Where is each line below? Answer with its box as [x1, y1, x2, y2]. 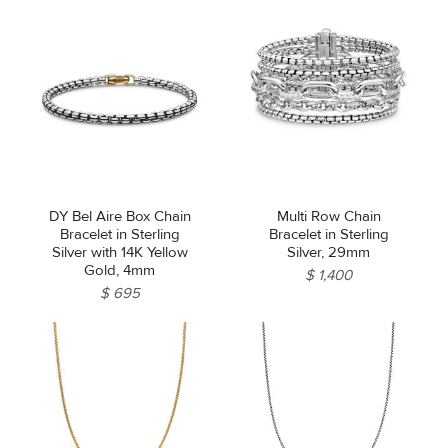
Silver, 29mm [287, 243, 370, 262]
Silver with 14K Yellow [51, 243, 188, 262]
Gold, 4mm [84, 261, 155, 280]
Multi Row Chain [276, 207, 381, 226]
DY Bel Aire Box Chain [48, 207, 191, 226]
